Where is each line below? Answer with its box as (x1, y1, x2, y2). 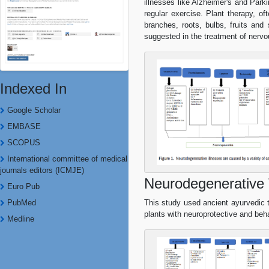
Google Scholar (5, 105, 61, 115)
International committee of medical (5, 154, 127, 163)
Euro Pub (5, 181, 40, 191)
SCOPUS (5, 138, 40, 147)
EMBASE (5, 121, 41, 131)
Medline (5, 214, 34, 223)
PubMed (5, 198, 36, 207)
